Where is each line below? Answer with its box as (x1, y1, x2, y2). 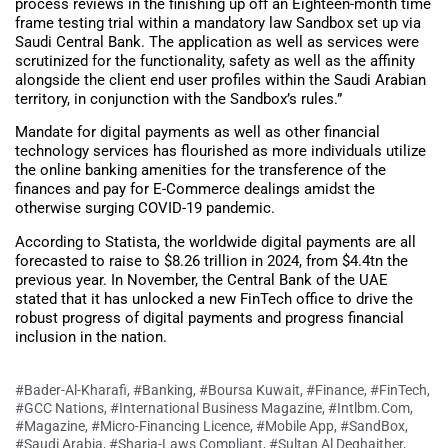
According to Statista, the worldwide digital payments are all (15, 232, 416, 251)
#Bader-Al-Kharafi (15, 382, 127, 399)
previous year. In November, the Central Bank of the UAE (15, 270, 388, 289)
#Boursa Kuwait (199, 382, 300, 399)
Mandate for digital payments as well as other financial (15, 123, 380, 142)
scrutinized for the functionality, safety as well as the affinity (15, 52, 415, 71)
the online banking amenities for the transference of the (15, 161, 386, 180)
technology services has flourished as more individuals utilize (15, 142, 426, 161)
